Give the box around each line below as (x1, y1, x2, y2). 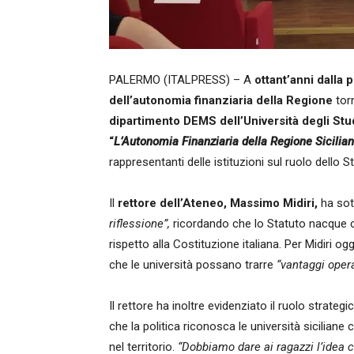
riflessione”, (109, 217, 170, 231)
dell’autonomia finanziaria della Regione (109, 93, 333, 107)
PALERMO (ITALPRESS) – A (109, 73, 254, 87)
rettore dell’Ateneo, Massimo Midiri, (118, 196, 318, 210)
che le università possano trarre (109, 258, 277, 272)
